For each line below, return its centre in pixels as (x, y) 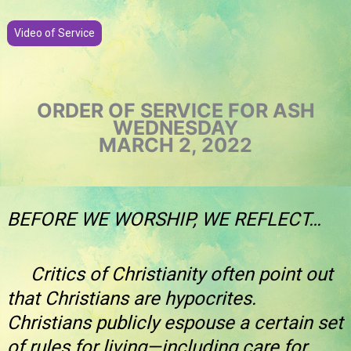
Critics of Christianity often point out (170, 274)
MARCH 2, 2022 (175, 145)
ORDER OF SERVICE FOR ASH (175, 110)
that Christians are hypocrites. (132, 298)
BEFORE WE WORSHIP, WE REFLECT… (164, 220)
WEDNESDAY (175, 127)
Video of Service (54, 33)
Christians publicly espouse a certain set (175, 322)
